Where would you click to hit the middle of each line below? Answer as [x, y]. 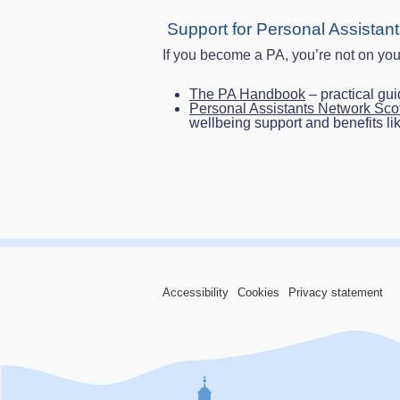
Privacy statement [336, 292]
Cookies [258, 292]
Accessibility [196, 292]
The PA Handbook [247, 94]
